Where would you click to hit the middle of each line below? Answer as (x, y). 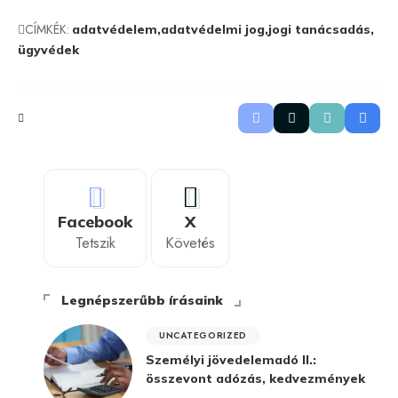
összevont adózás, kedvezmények (255, 378)
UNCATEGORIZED (203, 335)
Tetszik (95, 242)
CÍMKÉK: (47, 29)
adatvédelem (115, 29)
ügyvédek (48, 49)
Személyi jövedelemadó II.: (231, 360)
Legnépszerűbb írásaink (142, 300)
